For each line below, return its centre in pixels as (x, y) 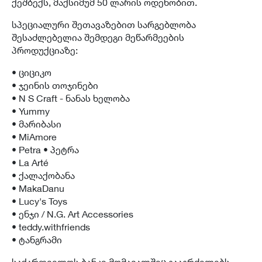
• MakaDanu (38, 188)
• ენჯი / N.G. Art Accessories (73, 214)
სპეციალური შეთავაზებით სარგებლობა (104, 24)
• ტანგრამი (37, 239)
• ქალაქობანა (43, 175)
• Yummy (31, 111)
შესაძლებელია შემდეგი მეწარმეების (98, 37)
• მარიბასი (37, 124)
